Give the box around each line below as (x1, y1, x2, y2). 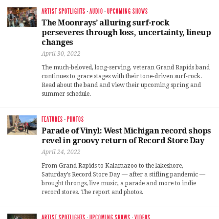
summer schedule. (42, 90, 91, 97)
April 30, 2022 (42, 50, 81, 57)
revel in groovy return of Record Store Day (42, 135, 204, 145)
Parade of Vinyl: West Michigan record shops (42, 126, 211, 135)
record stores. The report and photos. (42, 188, 143, 196)
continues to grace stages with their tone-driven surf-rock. (42, 72, 202, 80)
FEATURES (42, 115, 63, 124)
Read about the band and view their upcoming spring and (42, 81, 201, 88)
